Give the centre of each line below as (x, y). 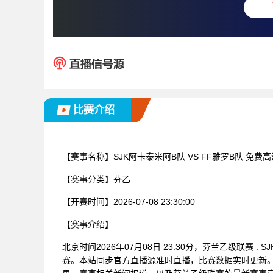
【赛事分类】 (88, 179)
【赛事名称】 (88, 156)
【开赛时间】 (88, 201)
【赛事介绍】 (88, 224)
